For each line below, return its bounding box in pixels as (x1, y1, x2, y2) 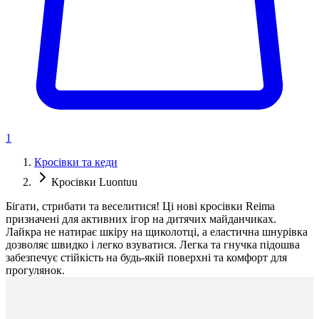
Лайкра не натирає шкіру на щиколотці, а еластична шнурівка (6, 226, 308, 239)
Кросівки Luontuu (51, 176, 137, 189)
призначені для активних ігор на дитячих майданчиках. (6, 213, 276, 226)
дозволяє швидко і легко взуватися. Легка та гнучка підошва (6, 239, 300, 251)
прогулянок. (6, 264, 65, 277)
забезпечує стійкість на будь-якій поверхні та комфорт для (6, 251, 287, 264)
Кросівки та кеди (34, 156, 117, 169)
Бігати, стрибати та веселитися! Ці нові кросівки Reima (6, 200, 275, 213)
